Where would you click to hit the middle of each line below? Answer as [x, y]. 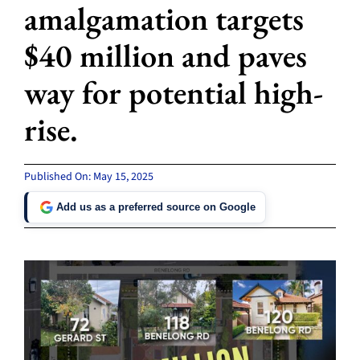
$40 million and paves [165, 55]
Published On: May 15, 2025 [88, 176]
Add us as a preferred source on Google [155, 207]
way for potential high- [173, 92]
